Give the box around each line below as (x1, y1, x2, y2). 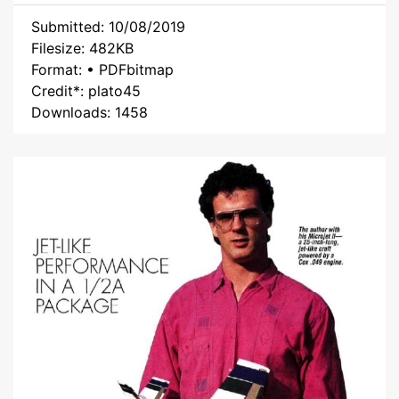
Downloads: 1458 (31, 103, 148, 121)
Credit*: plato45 (31, 82, 141, 100)
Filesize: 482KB (31, 39, 134, 57)
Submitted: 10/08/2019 (31, 18, 185, 36)
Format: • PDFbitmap (31, 61, 174, 78)
